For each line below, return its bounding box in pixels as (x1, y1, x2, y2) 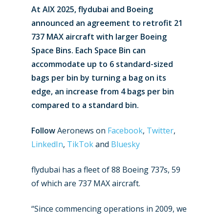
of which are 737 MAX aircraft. (31, 178, 140, 189)
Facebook (108, 125, 143, 136)
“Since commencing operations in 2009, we (31, 203, 187, 214)
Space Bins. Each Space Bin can (31, 45, 146, 56)
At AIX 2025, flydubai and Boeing (31, 4, 153, 15)
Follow (31, 125, 55, 136)
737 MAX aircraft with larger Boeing (31, 31, 167, 42)
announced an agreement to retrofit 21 (31, 18, 183, 28)
